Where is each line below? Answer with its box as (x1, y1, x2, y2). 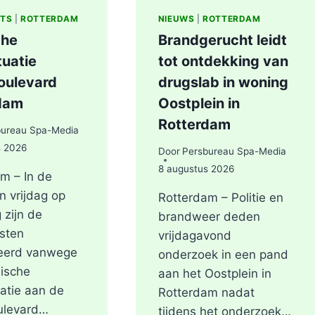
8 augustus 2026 (157, 163, 234, 175)
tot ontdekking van (157, 52, 288, 70)
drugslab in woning (157, 73, 288, 91)
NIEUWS (157, 13, 195, 24)
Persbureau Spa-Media (181, 146, 286, 157)
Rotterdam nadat (157, 285, 255, 300)
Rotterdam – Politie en (157, 191, 283, 205)
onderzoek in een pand (157, 247, 288, 262)
